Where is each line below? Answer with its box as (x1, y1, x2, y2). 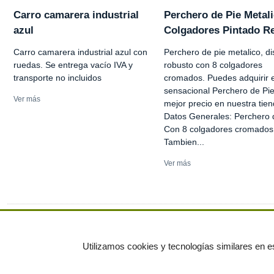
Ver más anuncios (20, 210, 82, 220)
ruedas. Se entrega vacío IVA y (13, 60, 133, 70)
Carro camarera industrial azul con (13, 47, 147, 57)
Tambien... (164, 137, 204, 147)
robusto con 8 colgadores (164, 60, 262, 70)
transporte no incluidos (13, 73, 102, 83)
